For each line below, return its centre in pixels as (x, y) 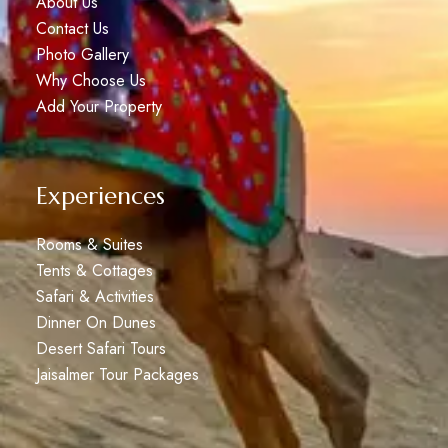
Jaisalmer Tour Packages (117, 374)
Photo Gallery (82, 54)
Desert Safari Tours (100, 348)
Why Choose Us (90, 80)
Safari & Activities (94, 296)
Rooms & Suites (89, 244)
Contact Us (72, 28)
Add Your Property (98, 106)
